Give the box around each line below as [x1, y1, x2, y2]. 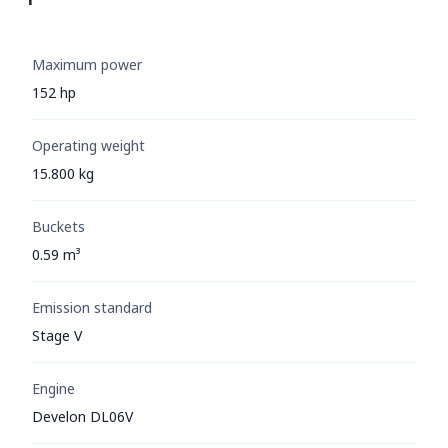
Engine [32, 378, 75, 398]
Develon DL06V [32, 406, 133, 426]
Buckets [32, 216, 85, 236]
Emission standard [32, 297, 152, 317]
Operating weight [32, 135, 145, 155]
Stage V [32, 325, 82, 345]
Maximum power [32, 54, 142, 74]
